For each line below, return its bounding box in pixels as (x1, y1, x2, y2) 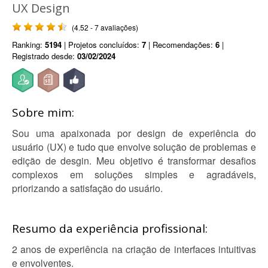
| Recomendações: (146, 39, 215, 50)
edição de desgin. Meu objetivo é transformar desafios (12, 154, 256, 167)
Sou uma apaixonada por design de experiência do (12, 126, 256, 140)
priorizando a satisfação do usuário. (12, 181, 163, 195)
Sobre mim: (12, 105, 74, 120)
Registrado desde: (12, 50, 77, 62)
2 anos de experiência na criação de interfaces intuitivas (12, 242, 256, 256)
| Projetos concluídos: (62, 39, 142, 50)
